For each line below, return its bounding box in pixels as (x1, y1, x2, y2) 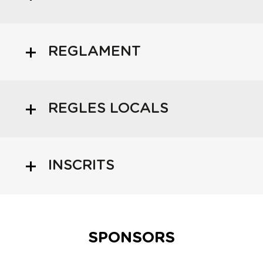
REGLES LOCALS (48, 102, 168, 116)
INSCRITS (48, 159, 114, 173)
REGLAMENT (48, 45, 141, 59)
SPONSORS (88, 230, 175, 246)
